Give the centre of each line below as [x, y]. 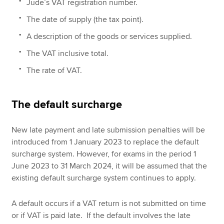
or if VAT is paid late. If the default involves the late [101, 215]
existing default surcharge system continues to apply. [104, 178]
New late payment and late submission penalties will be [108, 130]
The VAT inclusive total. [68, 53]
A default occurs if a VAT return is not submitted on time [109, 203]
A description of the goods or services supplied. [109, 36]
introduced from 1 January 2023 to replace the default [105, 142]
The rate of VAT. [54, 70]
